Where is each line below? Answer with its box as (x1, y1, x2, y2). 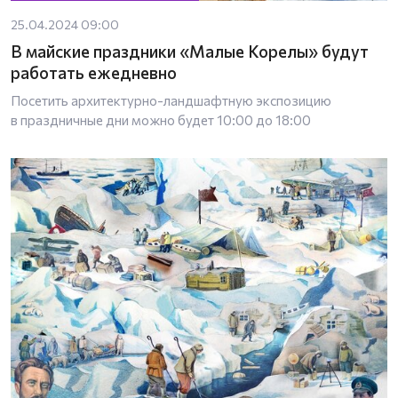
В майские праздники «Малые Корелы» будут (11, 40, 369, 61)
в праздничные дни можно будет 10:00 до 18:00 (11, 111, 311, 128)
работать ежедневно (11, 61, 177, 83)
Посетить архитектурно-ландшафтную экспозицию (11, 92, 331, 108)
